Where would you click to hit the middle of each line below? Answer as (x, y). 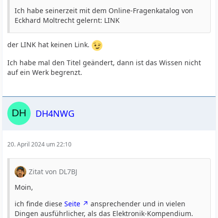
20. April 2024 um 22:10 (40, 144)
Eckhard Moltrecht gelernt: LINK (67, 20)
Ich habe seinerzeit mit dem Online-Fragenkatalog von (104, 10)
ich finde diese (40, 204)
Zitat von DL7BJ (53, 172)
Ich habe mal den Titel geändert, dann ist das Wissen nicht (104, 63)
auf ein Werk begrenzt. (45, 72)
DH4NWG (55, 113)
